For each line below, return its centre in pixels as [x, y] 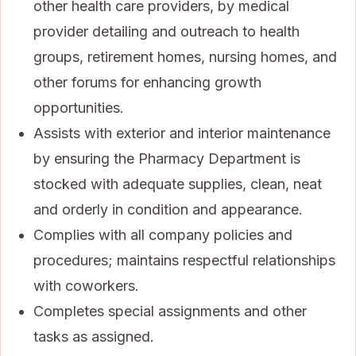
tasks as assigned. [94, 336]
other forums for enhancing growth [147, 82]
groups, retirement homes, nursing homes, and [185, 56]
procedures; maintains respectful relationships [184, 260]
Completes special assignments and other [170, 311]
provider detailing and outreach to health [166, 31]
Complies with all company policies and [163, 234]
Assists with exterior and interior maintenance [182, 133]
